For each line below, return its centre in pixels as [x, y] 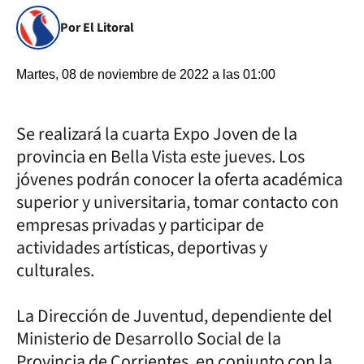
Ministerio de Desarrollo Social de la [149, 339]
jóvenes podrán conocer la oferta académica [180, 180]
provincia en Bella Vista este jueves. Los [160, 157]
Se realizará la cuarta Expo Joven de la [157, 134]
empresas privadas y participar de [140, 225]
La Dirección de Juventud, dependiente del [174, 316]
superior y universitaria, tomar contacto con [178, 202]
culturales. [55, 271]
